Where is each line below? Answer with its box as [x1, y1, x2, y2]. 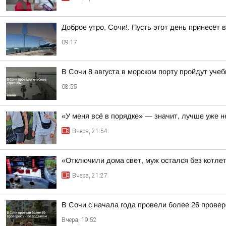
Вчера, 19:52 [62, 216, 97, 223]
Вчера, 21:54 [72, 128, 107, 135]
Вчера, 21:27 [72, 172, 107, 179]
